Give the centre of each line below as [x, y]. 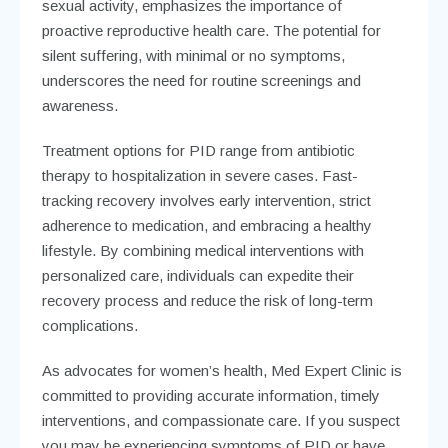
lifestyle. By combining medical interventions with [202, 250]
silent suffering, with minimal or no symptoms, [193, 55]
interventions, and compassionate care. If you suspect [220, 420]
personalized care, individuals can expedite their [197, 275]
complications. [89, 325]
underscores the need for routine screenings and [201, 80]
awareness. [79, 105]
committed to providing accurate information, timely [210, 395]
